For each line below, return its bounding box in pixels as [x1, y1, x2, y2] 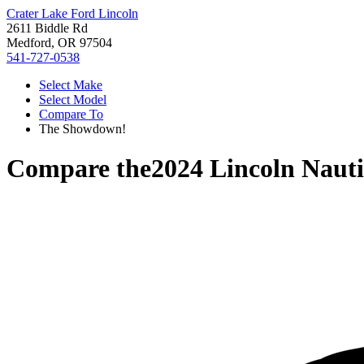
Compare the [6, 154, 151, 184]
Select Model [39, 93, 106, 106]
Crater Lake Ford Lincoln [6, 6, 138, 20]
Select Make [39, 78, 102, 92]
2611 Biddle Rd [6, 21, 88, 35]
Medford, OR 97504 [6, 36, 112, 50]
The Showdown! [39, 122, 126, 136]
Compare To [39, 107, 103, 121]
